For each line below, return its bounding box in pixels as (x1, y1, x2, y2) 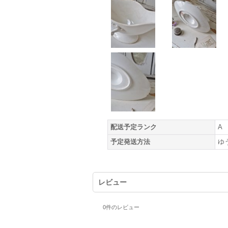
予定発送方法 (110, 138, 150, 146)
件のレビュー (106, 204, 139, 210)
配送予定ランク (110, 123, 157, 131)
